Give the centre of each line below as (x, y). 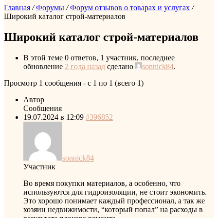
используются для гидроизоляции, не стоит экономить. (115, 192)
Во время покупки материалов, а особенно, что (102, 183)
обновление (44, 66)
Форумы (50, 8)
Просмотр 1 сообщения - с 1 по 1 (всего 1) (74, 83)
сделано (120, 66)
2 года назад (85, 66)
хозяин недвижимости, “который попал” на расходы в (113, 209)
